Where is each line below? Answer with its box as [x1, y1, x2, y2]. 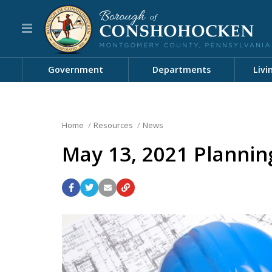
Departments [152, 64, 211, 75]
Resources [93, 120, 133, 131]
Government [47, 64, 103, 75]
